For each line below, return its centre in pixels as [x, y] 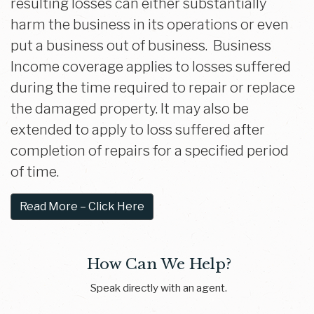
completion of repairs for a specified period [150, 151]
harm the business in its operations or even [150, 25]
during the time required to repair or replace [153, 88]
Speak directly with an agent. [159, 288]
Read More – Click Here [82, 206]
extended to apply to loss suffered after [138, 130]
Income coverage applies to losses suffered [151, 67]
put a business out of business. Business [141, 46]
